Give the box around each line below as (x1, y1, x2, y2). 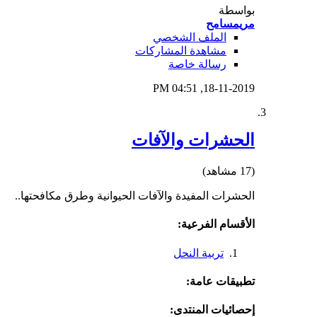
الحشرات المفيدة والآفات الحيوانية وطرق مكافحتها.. (15, 189, 255, 202)
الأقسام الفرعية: (178, 218, 255, 231)
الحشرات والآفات (132, 131, 255, 150)
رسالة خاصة (168, 58, 226, 71)
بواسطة (219, 4, 255, 17)
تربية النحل (173, 246, 224, 259)
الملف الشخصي (153, 31, 226, 44)
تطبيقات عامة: (186, 275, 255, 287)
